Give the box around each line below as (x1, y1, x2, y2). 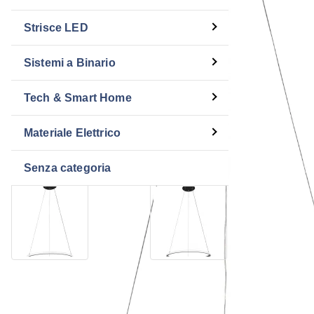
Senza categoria (24, 161, 111, 174)
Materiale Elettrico (24, 126, 121, 139)
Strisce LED (24, 21, 88, 34)
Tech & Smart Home (24, 91, 132, 104)
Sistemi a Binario (24, 56, 116, 69)
